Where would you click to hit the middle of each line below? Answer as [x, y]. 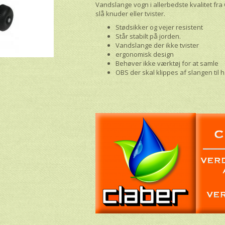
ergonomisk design [145, 54]
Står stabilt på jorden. [148, 36]
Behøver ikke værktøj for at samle [167, 63]
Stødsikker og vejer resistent [159, 27]
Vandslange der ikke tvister [157, 45]
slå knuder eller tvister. [131, 13]
